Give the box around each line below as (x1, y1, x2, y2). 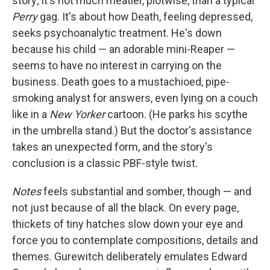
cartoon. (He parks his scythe (105, 108, 248, 121)
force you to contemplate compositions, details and (12, 234, 258, 246)
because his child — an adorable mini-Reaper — (12, 43, 235, 55)
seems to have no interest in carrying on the (12, 59, 222, 72)
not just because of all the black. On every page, (12, 201, 239, 214)
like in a (12, 108, 49, 121)
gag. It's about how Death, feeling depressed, (37, 10, 253, 23)
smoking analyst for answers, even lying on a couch (12, 92, 258, 104)
